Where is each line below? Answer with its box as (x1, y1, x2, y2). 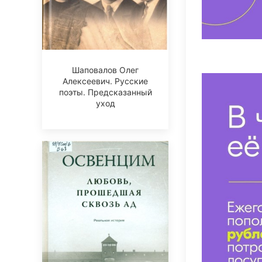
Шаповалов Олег (72, 65, 139, 75)
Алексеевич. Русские (63, 76, 148, 87)
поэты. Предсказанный (58, 87, 152, 98)
